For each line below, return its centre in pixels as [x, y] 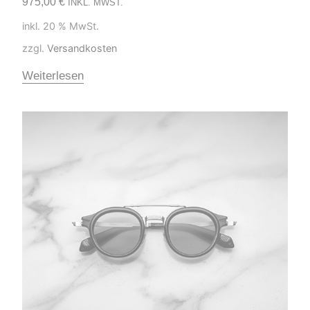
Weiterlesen [53, 75]
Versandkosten [82, 48]
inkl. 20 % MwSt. [61, 26]
